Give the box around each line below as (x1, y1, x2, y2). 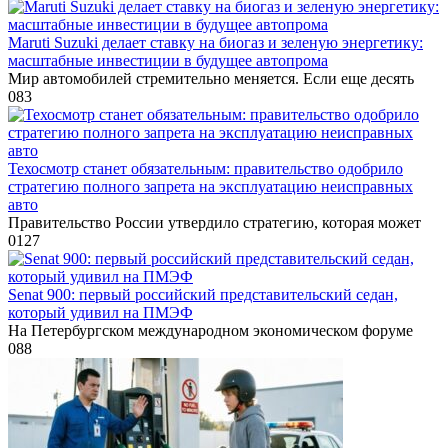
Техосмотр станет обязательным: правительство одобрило (8, 159, 403, 177)
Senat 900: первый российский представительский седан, (8, 285, 398, 303)
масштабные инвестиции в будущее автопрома (8, 51, 328, 69)
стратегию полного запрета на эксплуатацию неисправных (8, 177, 413, 195)
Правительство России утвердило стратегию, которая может (8, 213, 421, 231)
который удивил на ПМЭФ (8, 303, 193, 321)
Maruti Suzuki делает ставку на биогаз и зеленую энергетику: (8, 33, 423, 51)
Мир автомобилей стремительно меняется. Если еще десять (8, 69, 414, 87)
